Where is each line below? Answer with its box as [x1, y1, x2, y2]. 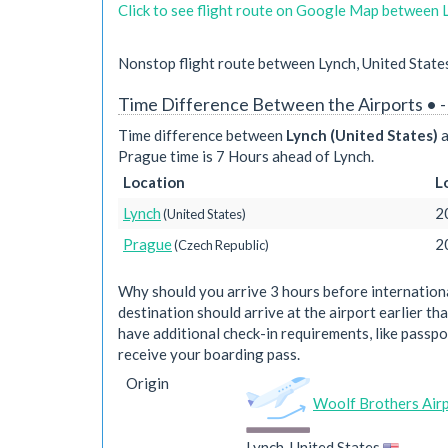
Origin [126, 374, 169, 392]
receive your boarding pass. [118, 345, 300, 363]
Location [123, 173, 185, 191]
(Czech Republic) [172, 237, 269, 253]
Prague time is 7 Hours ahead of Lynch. [118, 147, 374, 165]
